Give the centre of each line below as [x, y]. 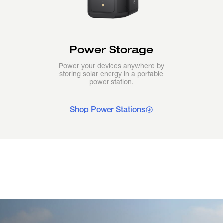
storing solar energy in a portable [111, 74]
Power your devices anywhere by [111, 66]
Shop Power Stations [107, 109]
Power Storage [111, 50]
